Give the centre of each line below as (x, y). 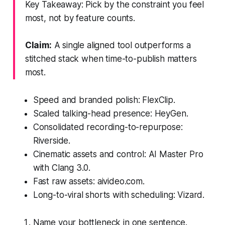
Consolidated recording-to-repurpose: (108, 127)
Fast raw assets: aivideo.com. (89, 181)
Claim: (38, 45)
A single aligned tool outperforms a (121, 45)
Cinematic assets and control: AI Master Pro (118, 154)
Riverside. (52, 140)
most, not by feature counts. (80, 18)
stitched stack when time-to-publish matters (111, 59)
